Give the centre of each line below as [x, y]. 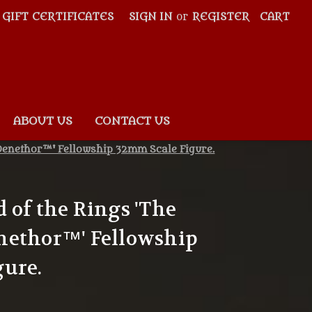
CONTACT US [132, 121]
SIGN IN [151, 17]
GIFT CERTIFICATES [58, 17]
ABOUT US [42, 121]
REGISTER [221, 17]
